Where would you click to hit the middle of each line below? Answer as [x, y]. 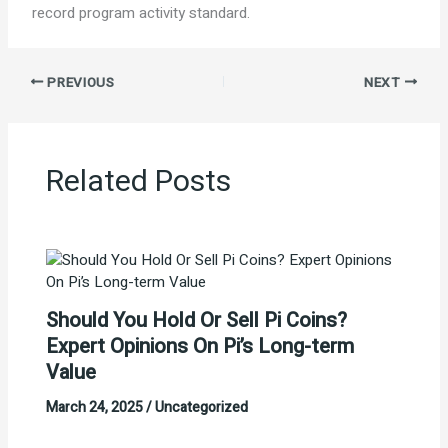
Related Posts [138, 182]
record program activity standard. [141, 13]
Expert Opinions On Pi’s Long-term [199, 346]
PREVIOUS [79, 82]
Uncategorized [201, 407]
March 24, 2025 [95, 407]
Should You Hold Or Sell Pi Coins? [196, 320]
